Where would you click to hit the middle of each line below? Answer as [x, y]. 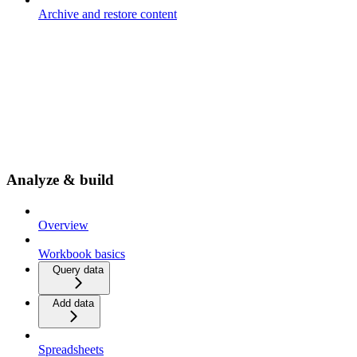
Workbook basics [82, 254]
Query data [78, 270]
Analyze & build [60, 180]
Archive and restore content [108, 14]
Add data [73, 304]
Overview [63, 226]
